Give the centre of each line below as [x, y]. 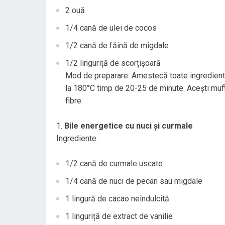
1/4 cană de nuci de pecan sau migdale [134, 181]
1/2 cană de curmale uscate [114, 163]
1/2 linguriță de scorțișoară [113, 63]
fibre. [74, 101]
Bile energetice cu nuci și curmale [129, 126]
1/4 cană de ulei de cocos [111, 28]
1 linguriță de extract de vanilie [119, 216]
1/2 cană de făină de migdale [117, 45]
